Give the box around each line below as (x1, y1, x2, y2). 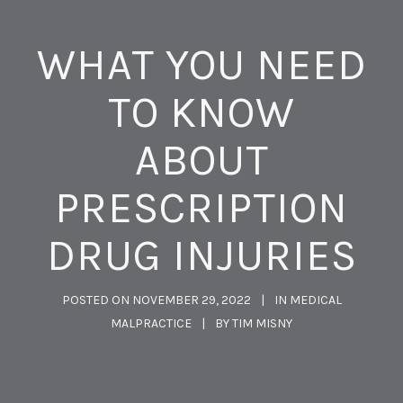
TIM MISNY (232, 315, 292, 331)
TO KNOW (108, 86, 295, 138)
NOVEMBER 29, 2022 (131, 291, 251, 308)
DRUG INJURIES (46, 229, 357, 281)
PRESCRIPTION (55, 182, 348, 233)
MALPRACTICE (111, 315, 192, 331)
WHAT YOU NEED (36, 39, 367, 90)
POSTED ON (61, 291, 132, 308)
